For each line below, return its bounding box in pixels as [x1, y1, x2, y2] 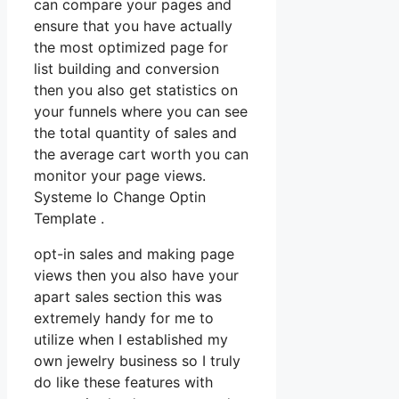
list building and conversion [34, 60, 219, 78]
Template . [34, 209, 104, 228]
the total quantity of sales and [34, 124, 237, 142]
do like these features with [34, 373, 213, 392]
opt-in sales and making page [34, 245, 234, 264]
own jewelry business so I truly [34, 352, 240, 370]
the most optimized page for [34, 38, 228, 57]
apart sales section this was [34, 288, 222, 306]
